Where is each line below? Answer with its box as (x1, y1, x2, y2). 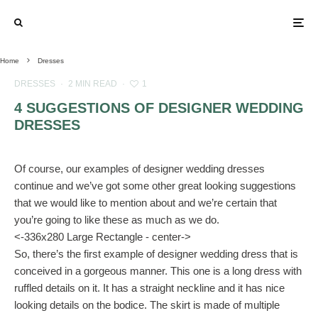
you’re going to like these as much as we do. (14, 214, 219, 226)
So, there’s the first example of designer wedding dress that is (14, 248, 298, 260)
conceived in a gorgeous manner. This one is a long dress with (14, 265, 302, 277)
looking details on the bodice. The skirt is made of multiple (14, 299, 280, 311)
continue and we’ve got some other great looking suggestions (14, 180, 296, 192)
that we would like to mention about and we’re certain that (14, 197, 277, 209)
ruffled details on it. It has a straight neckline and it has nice (14, 282, 285, 294)
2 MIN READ (68, 79, 117, 89)
